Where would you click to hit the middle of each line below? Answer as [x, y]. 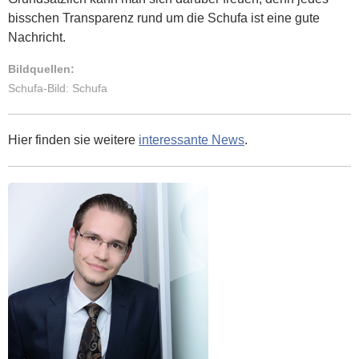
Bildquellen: [41, 69]
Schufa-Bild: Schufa [58, 89]
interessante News [192, 140]
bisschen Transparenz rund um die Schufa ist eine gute [164, 18]
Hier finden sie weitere [73, 140]
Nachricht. [37, 38]
